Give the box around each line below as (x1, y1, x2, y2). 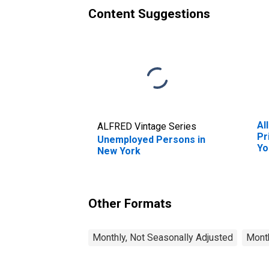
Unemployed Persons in (97, 133, 205, 145)
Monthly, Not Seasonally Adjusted (92, 231, 233, 243)
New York (97, 145, 141, 157)
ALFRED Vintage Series (97, 120, 196, 132)
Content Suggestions (88, 6, 210, 21)
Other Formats (88, 196, 172, 211)
